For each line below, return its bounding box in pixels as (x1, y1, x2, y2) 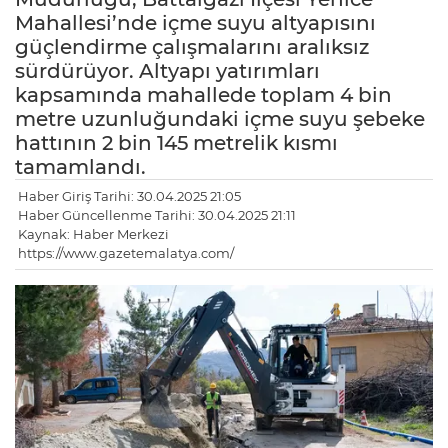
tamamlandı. (15, 155, 146, 180)
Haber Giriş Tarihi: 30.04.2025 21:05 (18, 188, 241, 205)
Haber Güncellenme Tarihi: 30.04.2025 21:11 (18, 207, 296, 224)
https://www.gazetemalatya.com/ (18, 245, 234, 262)
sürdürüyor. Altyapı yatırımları (15, 59, 320, 84)
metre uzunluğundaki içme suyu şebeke (15, 107, 425, 132)
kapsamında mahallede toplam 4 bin (15, 83, 392, 108)
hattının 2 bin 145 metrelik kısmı (15, 131, 338, 156)
